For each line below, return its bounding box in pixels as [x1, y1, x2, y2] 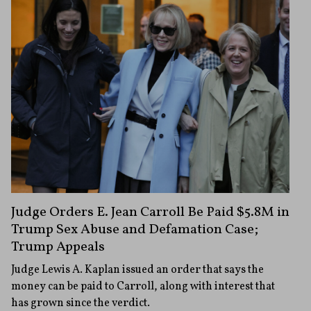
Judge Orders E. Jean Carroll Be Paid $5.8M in [11, 203, 289, 223]
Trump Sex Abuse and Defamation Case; [11, 220, 258, 240]
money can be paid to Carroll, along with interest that [11, 279, 275, 295]
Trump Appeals [11, 237, 105, 258]
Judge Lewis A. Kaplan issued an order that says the [11, 262, 264, 278]
